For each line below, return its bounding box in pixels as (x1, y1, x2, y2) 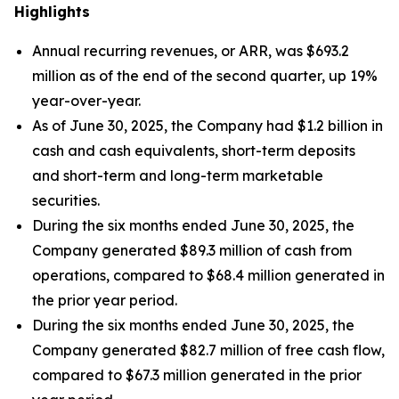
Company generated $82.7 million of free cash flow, (32, 341, 385, 359)
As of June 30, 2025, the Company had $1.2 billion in (32, 117, 383, 134)
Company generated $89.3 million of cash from (32, 241, 352, 259)
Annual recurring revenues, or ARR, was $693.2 (32, 42, 349, 60)
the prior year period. (32, 291, 177, 309)
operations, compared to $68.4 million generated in (32, 266, 385, 284)
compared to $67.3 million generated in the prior (32, 366, 362, 384)
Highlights (14, 3, 90, 20)
